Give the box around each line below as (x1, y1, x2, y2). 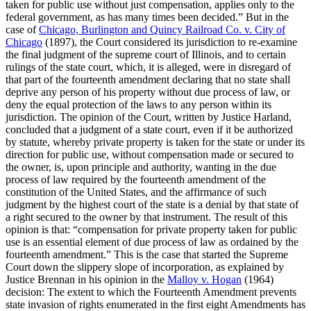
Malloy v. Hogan (167, 273, 242, 285)
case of (6, 23, 39, 35)
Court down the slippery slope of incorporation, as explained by (6, 260, 284, 273)
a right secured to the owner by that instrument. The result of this (6, 210, 287, 223)
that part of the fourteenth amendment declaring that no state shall (6, 73, 290, 85)
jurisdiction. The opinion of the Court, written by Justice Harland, (6, 110, 292, 123)
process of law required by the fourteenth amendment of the (6, 173, 266, 185)
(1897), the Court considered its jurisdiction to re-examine (42, 35, 297, 48)
